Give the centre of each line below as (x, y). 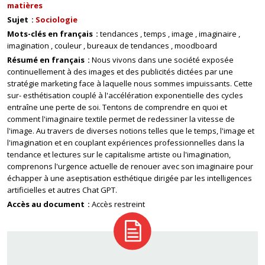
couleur (68, 46)
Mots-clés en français (51, 34)
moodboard (196, 46)
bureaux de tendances (128, 46)
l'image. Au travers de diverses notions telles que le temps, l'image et (131, 131)
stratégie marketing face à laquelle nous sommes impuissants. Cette (130, 83)
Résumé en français (47, 60)
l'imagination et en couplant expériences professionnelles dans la (126, 143)
